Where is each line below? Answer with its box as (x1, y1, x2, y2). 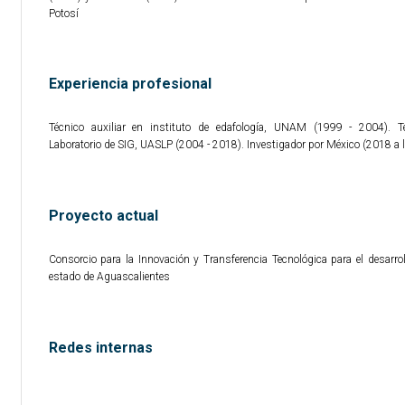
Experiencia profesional (48, 75, 212, 93)
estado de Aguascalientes (48, 269, 170, 283)
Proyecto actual (48, 206, 158, 224)
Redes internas (48, 338, 153, 356)
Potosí (48, 6, 79, 20)
